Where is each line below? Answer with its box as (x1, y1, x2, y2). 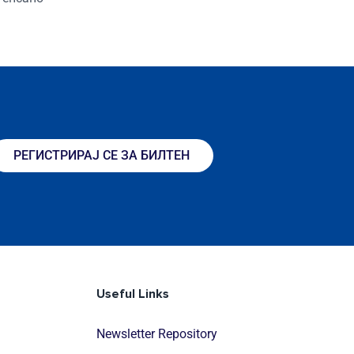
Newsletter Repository (96, 326, 217, 341)
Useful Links (96, 285, 169, 302)
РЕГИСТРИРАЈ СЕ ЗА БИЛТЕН (13, 148, 190, 164)
